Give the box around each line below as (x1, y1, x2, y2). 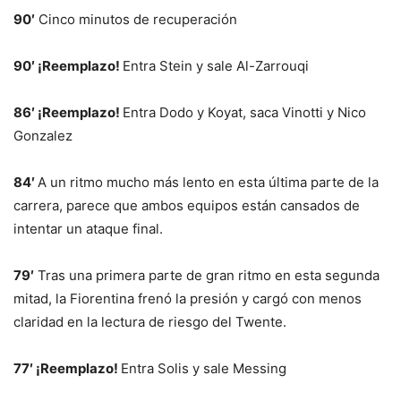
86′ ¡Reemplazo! (13, 103, 123, 121)
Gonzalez (13, 126, 73, 144)
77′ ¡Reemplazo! (13, 359, 121, 377)
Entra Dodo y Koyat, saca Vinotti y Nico (123, 103, 366, 121)
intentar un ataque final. (13, 219, 163, 237)
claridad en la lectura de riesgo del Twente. (13, 312, 286, 330)
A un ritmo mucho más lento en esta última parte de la (38, 173, 379, 191)
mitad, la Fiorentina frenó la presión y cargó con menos (13, 289, 362, 307)
